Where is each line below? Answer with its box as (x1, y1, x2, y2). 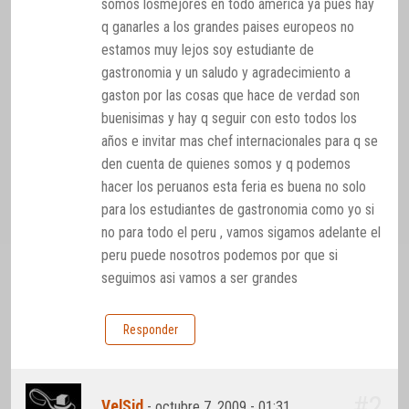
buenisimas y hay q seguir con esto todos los (101, 110, 358, 128)
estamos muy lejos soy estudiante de (101, 41, 315, 59)
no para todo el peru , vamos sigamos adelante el (101, 224, 382, 242)
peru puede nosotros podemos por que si (101, 246, 339, 265)
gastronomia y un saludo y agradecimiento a (101, 64, 351, 82)
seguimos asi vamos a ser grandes (101, 269, 299, 288)
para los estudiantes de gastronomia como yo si (101, 201, 375, 219)
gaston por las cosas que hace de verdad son (101, 87, 361, 105)
